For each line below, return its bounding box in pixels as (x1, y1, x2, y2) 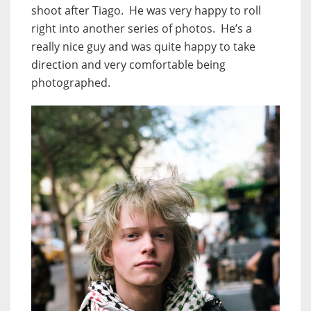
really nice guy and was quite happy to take (31, 39, 255, 55)
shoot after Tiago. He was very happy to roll (31, 3, 261, 19)
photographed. (31, 75, 110, 91)
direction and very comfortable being (31, 57, 226, 73)
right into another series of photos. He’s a (31, 21, 252, 37)
